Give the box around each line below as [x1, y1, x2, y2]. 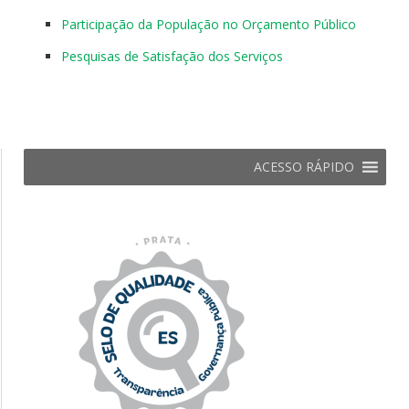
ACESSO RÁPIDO [254, 158, 354, 176]
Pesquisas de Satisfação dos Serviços [61, 47, 283, 66]
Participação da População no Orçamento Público [61, 16, 356, 34]
